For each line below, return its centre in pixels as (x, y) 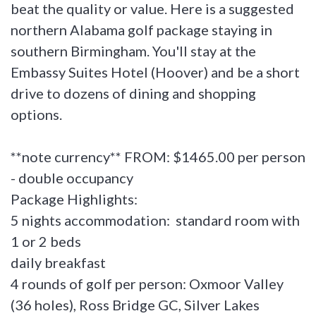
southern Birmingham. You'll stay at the (133, 50)
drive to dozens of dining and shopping (133, 93)
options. (36, 114)
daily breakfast (58, 262)
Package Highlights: (74, 199)
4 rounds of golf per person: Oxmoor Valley (147, 283)
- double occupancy (72, 177)
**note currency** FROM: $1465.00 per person (158, 156)
